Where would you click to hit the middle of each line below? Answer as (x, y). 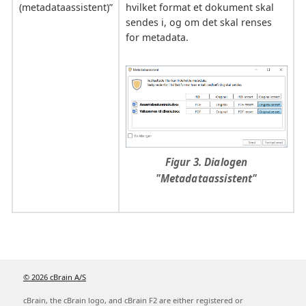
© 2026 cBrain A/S (55, 277)
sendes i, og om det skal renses (198, 23)
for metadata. (157, 38)
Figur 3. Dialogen (206, 162)
